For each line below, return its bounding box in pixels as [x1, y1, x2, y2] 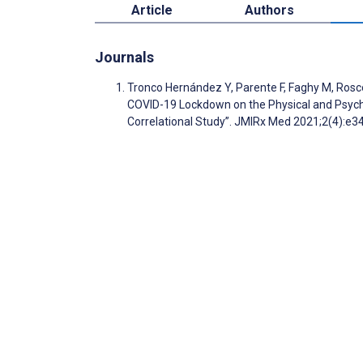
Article [130, 2, 173, 18]
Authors [245, 2, 295, 18]
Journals [95, 48, 154, 66]
